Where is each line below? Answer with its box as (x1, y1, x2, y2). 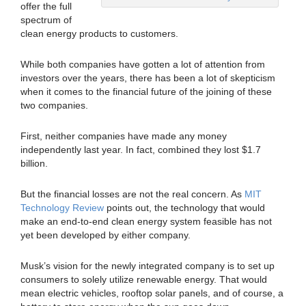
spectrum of (20, 14, 72, 25)
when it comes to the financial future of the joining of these (20, 85, 272, 97)
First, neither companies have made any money (20, 130, 227, 141)
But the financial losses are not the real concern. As (20, 188, 245, 199)
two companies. (20, 99, 88, 111)
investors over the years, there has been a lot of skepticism (20, 72, 275, 83)
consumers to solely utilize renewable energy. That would (20, 273, 267, 285)
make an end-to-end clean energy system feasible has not (20, 215, 272, 227)
